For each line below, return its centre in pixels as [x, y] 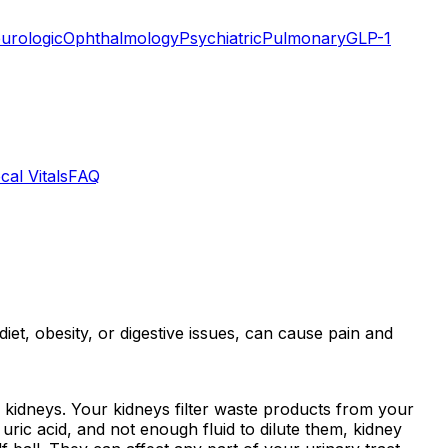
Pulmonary [304, 37]
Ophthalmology [121, 37]
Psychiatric [220, 37]
